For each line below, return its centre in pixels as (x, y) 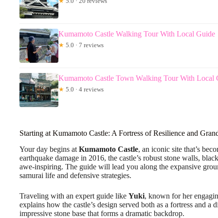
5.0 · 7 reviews (84, 45)
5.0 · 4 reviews (84, 89)
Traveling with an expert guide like (74, 196)
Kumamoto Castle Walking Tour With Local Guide (137, 34)
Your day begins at (49, 149)
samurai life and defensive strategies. (75, 175)
